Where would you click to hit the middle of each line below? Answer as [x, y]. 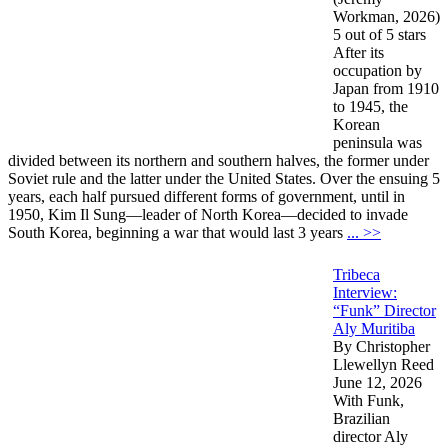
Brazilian [361, 418]
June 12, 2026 [377, 382]
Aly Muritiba [374, 328]
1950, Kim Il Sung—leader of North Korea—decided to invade [208, 214]
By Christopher [381, 346]
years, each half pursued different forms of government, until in [206, 196]
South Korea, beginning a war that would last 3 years [177, 232]
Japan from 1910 [386, 88]
